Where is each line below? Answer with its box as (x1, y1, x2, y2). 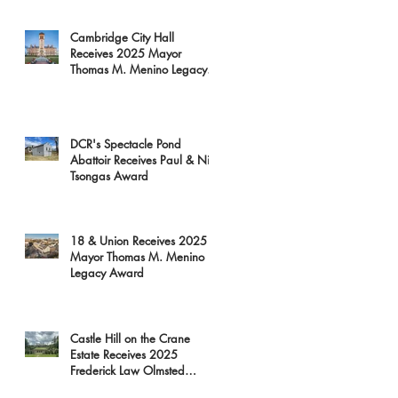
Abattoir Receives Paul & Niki (70, 152, 218, 168)
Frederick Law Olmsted (70, 362, 185, 378)
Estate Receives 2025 (70, 346, 178, 362)
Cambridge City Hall (70, 29, 174, 45)
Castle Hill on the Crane (70, 330, 190, 346)
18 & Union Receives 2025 (70, 233, 207, 249)
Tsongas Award (70, 168, 148, 184)
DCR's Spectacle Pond (70, 136, 181, 152)
